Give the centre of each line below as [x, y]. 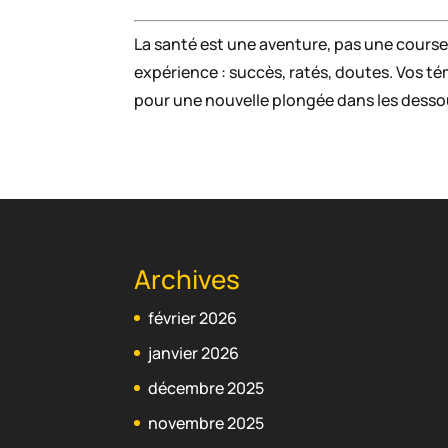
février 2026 [193, 317]
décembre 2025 [206, 387]
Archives [187, 278]
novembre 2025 [206, 422]
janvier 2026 [194, 352]
